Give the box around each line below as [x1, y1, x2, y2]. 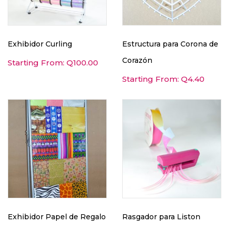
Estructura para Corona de [122, 39, 218, 49]
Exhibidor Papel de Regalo [8, 212, 106, 221]
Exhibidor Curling [8, 39, 72, 49]
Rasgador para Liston [122, 212, 200, 221]
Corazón [122, 56, 152, 65]
